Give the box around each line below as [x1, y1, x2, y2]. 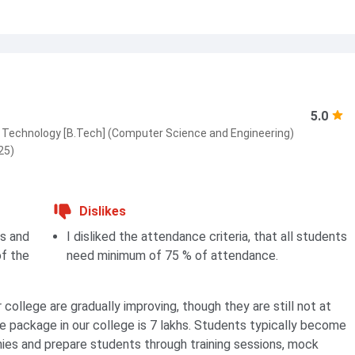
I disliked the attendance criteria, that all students [67, 229, 347, 244]
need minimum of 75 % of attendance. [67, 248, 278, 263]
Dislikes [79, 204, 126, 219]
